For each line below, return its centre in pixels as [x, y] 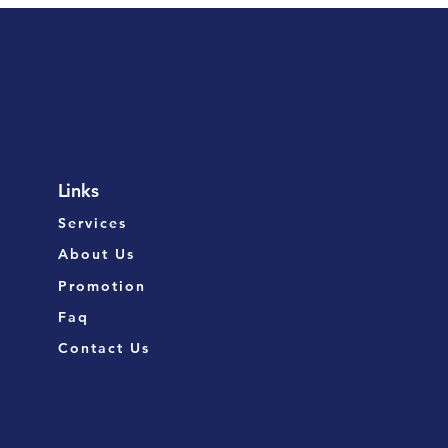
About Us [96, 253]
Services [92, 222]
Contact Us [104, 347]
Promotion [102, 285]
